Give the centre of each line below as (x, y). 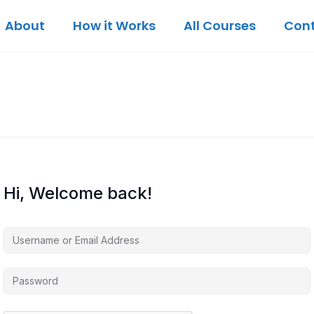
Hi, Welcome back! (78, 193)
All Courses (219, 26)
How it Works (114, 26)
